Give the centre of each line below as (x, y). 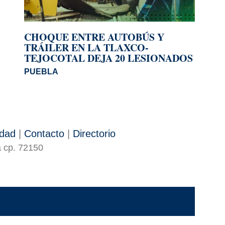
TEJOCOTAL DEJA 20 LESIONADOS (108, 58)
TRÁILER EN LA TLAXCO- (86, 47)
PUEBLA (41, 71)
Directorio (94, 133)
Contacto (44, 133)
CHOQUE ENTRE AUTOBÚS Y (94, 37)
